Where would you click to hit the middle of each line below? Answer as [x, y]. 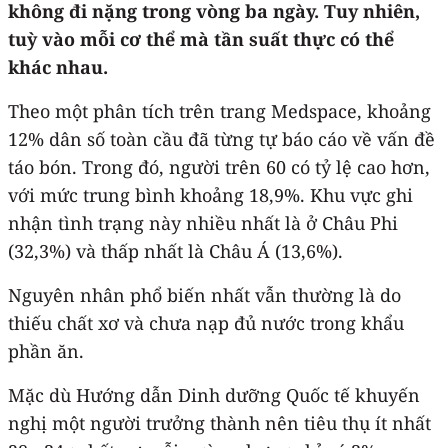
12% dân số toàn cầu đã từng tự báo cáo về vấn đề [221, 138]
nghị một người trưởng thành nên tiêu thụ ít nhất [219, 422]
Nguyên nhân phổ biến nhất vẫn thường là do [204, 294]
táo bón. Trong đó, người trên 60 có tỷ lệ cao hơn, [219, 166]
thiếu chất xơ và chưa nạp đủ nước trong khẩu [206, 322]
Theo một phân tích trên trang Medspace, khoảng [219, 110]
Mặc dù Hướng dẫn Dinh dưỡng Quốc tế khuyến [214, 394]
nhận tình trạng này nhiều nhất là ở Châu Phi [203, 222]
